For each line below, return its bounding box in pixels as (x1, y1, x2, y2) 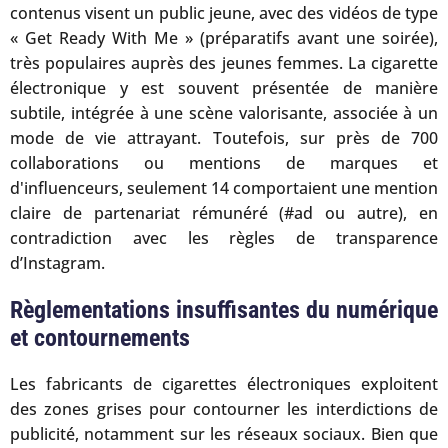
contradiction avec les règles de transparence (10, 227, 438, 249)
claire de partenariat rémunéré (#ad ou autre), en (10, 202, 438, 224)
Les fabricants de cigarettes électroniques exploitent (10, 372, 438, 395)
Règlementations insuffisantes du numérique (10, 296, 438, 324)
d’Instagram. (10, 252, 105, 274)
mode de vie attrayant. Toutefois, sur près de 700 (10, 127, 438, 149)
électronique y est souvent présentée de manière (10, 77, 438, 99)
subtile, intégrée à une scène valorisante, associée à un (10, 102, 438, 124)
